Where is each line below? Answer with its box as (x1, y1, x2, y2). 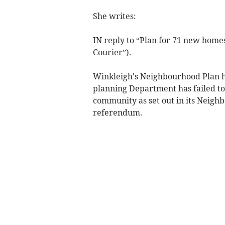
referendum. (92, 107, 142, 118)
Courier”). (92, 47, 131, 58)
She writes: (92, 11, 136, 22)
